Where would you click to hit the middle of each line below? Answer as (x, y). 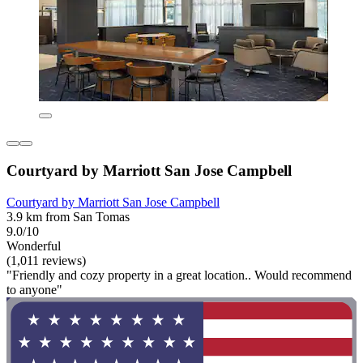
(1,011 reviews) (46, 260)
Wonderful (34, 246)
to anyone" (34, 289)
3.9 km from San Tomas (68, 216)
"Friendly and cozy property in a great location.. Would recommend (179, 275)
